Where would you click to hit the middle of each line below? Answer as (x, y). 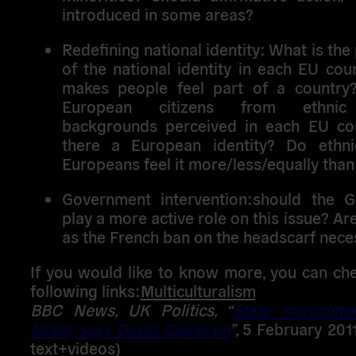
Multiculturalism (198, 290)
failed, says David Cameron (129, 329)
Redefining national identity (161, 48)
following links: (85, 290)
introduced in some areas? (157, 13)
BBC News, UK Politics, (128, 310)
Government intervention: (157, 198)
